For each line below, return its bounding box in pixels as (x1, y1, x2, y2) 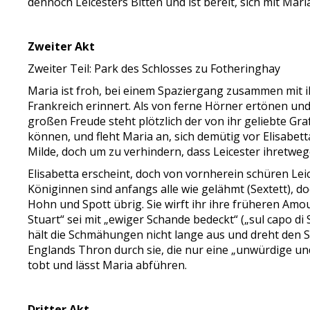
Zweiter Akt (28, 39, 95, 54)
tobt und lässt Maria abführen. (28, 257, 188, 273)
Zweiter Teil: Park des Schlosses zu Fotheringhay (28, 61, 281, 76)
